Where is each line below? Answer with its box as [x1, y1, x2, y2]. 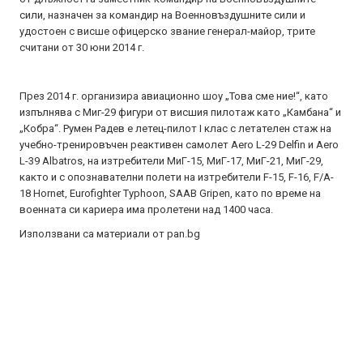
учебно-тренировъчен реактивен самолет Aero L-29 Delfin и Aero [19, 139, 339, 151]
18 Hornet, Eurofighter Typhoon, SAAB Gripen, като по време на [19, 187, 321, 199]
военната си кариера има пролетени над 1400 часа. [19, 203, 273, 216]
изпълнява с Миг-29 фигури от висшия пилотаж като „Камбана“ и [19, 106, 341, 118]
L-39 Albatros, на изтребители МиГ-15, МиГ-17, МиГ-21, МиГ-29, [19, 155, 323, 167]
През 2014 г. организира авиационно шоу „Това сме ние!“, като [19, 90, 328, 102]
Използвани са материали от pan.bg [19, 228, 200, 240]
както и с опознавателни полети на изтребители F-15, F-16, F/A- [19, 171, 334, 183]
